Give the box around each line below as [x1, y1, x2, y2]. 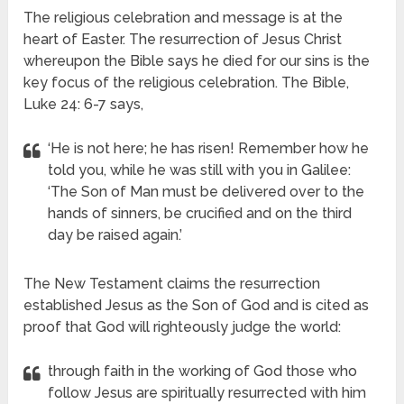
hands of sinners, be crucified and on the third [48, 204, 353, 222]
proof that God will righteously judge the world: [23, 317, 342, 335]
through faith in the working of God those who [48, 362, 358, 380]
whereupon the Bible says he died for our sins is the [23, 51, 371, 69]
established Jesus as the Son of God [23, 296, 271, 314]
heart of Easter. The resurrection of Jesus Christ [23, 30, 343, 48]
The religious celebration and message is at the [23, 8, 344, 26]
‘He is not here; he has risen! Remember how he [48, 139, 370, 157]
